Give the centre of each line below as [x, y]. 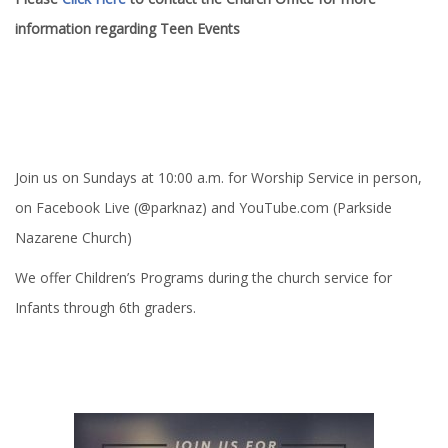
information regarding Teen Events [127, 28]
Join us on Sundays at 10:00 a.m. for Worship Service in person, [218, 177]
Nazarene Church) [73, 237]
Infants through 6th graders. [107, 307]
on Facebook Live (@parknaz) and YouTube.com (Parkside [203, 207]
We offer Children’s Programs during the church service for [203, 277]
